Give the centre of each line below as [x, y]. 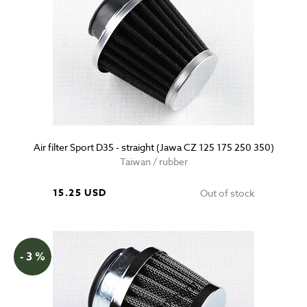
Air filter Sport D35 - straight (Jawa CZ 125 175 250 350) [153, 147]
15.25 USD [80, 193]
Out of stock [227, 193]
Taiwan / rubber [153, 162]
